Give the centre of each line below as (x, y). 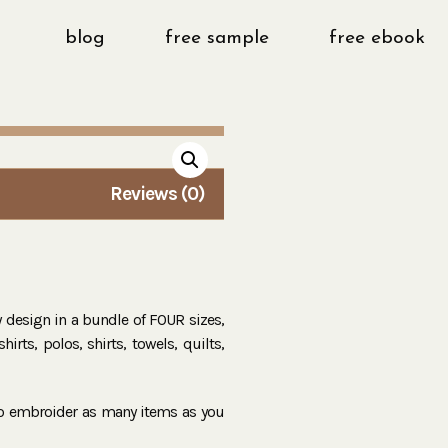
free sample (216, 38)
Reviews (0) (157, 194)
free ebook (376, 38)
